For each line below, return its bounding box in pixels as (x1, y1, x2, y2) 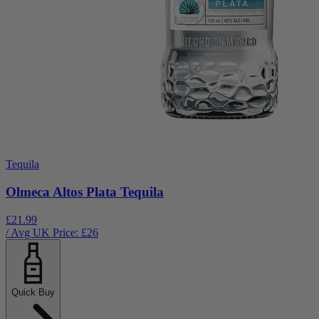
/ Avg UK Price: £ (6, 226, 87, 239)
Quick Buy (11, 286, 55, 298)
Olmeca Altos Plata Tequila (6, 184, 164, 199)
